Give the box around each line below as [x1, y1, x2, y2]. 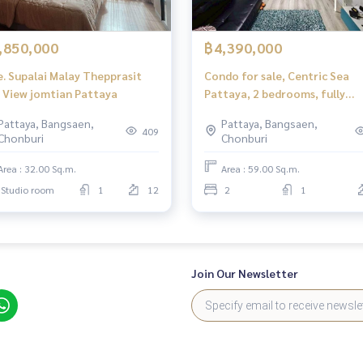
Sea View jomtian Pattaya [30, 86, 117, 100]
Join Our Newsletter [191, 266, 298, 280]
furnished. [204, 104, 258, 118]
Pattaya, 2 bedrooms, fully [204, 86, 345, 100]
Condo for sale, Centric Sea [204, 68, 349, 83]
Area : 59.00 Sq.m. [221, 162, 300, 175]
